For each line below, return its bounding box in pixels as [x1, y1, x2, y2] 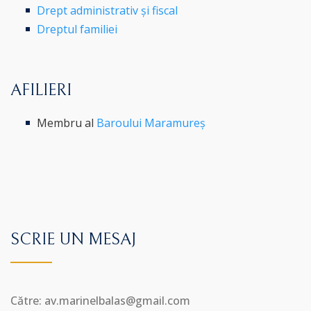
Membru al [37, 115, 97, 131]
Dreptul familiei [37, 21, 118, 37]
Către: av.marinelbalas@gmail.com [10, 292, 190, 308]
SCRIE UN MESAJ [10, 229, 136, 249]
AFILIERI [10, 80, 72, 100]
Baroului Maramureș [96, 115, 206, 131]
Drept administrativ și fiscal [37, 2, 178, 18]
